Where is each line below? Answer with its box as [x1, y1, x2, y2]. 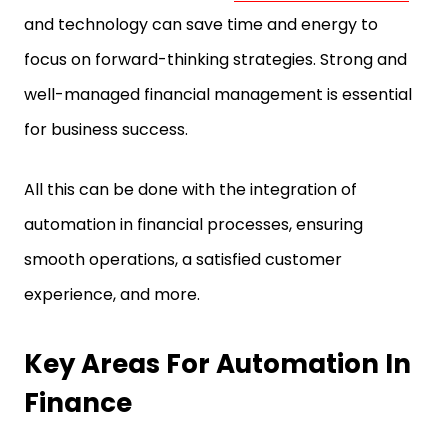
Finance [24, 385, 132, 421]
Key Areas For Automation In [24, 346, 411, 382]
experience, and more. [24, 283, 204, 306]
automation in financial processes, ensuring [24, 213, 363, 236]
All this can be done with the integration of [24, 178, 357, 201]
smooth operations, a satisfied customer [24, 248, 342, 271]
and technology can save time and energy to [24, 13, 378, 36]
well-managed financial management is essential [24, 83, 412, 106]
